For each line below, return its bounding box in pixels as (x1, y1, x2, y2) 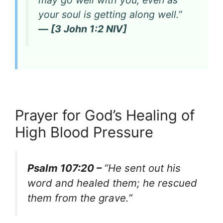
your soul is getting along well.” (38, 8, 182, 21)
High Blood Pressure (15, 123, 153, 141)
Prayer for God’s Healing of (15, 107, 195, 124)
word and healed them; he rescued (27, 177, 197, 190)
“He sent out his (104, 162, 181, 175)
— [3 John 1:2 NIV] (38, 23, 127, 35)
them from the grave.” (27, 192, 132, 205)
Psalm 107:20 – (27, 162, 104, 175)
